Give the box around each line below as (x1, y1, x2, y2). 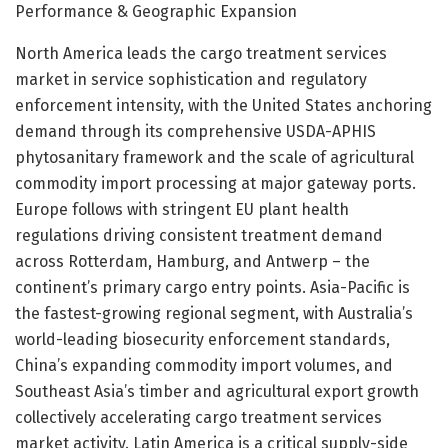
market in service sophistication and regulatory (15, 69, 367, 89)
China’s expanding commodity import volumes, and (15, 355, 393, 375)
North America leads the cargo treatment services (15, 43, 387, 63)
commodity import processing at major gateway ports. (15, 173, 416, 193)
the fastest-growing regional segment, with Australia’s (15, 303, 413, 323)
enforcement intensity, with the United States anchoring (15, 95, 432, 115)
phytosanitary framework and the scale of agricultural (15, 147, 414, 167)
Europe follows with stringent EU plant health (15, 199, 349, 219)
